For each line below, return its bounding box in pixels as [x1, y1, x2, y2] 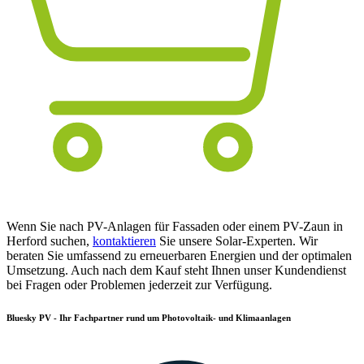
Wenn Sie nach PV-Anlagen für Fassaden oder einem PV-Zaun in [6, 219, 343, 234]
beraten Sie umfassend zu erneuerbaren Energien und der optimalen [6, 249, 352, 263]
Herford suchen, [6, 234, 93, 249]
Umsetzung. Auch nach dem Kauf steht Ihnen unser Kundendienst [6, 263, 346, 278]
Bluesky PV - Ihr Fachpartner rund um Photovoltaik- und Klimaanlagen [6, 313, 291, 323]
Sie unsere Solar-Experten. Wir [156, 234, 318, 249]
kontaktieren [93, 234, 156, 249]
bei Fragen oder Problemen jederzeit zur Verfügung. [6, 278, 272, 292]
